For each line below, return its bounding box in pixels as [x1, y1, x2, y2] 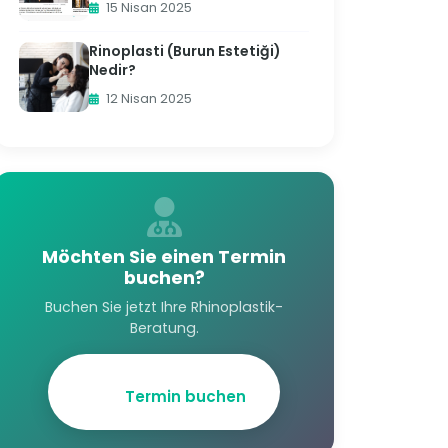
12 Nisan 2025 [103, 90, 192, 107]
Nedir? [89, 60, 136, 80]
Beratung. [129, 318, 199, 338]
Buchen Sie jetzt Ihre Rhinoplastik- [45, 297, 283, 317]
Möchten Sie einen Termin [42, 245, 286, 269]
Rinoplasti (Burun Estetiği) [89, 41, 281, 61]
